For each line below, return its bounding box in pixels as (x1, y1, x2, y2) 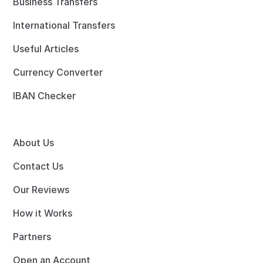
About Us (13, 137, 55, 149)
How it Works (13, 207, 73, 219)
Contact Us (13, 160, 64, 172)
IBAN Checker (13, 90, 76, 102)
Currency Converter (13, 66, 103, 78)
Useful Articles (13, 43, 79, 55)
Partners (13, 231, 52, 242)
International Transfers (13, 19, 116, 31)
